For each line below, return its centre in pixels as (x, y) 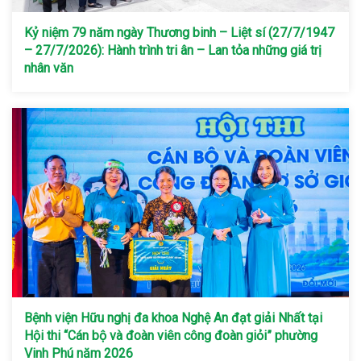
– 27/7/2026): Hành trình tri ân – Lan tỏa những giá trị (173, 50)
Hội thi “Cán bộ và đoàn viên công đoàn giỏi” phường (171, 335)
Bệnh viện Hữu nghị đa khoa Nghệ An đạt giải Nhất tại (173, 317)
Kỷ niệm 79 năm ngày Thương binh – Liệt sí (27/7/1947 (179, 32)
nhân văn (50, 68)
